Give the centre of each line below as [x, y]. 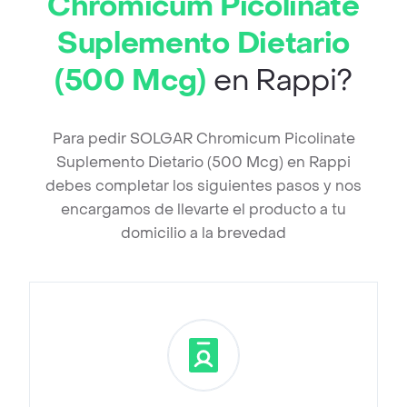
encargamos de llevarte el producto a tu [203, 210]
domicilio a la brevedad [203, 233]
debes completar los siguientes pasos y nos [203, 186]
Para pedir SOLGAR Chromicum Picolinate [203, 139]
